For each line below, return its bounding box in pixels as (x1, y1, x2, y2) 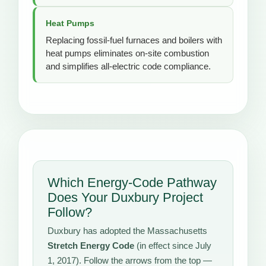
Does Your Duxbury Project (47, 189, 203, 205)
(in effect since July (134, 240, 211, 251)
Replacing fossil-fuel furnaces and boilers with (46, 34, 222, 45)
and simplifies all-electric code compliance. (46, 61, 211, 71)
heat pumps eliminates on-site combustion (46, 47, 209, 58)
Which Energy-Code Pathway (47, 175, 217, 190)
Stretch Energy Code (47, 240, 134, 251)
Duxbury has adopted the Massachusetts (47, 225, 207, 236)
